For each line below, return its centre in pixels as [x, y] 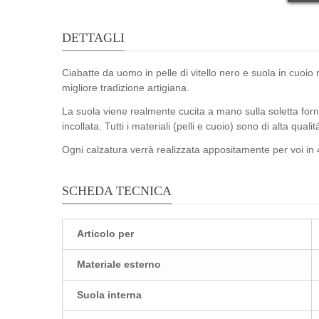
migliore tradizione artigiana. [126, 88]
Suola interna [109, 295]
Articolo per [105, 234]
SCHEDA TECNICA [117, 191]
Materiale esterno [119, 265]
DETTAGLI [93, 38]
